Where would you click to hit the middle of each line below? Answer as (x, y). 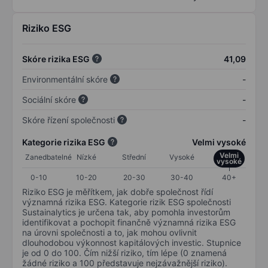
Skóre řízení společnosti (68, 120)
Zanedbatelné (48, 157)
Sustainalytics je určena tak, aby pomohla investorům (126, 212)
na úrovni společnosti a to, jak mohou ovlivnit (109, 232)
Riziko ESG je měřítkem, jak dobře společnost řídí (118, 191)
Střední (134, 157)
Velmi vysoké (219, 142)
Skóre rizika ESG (56, 59)
